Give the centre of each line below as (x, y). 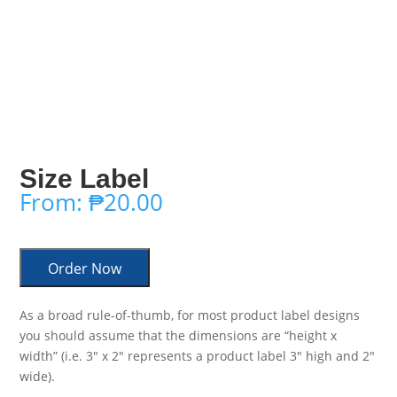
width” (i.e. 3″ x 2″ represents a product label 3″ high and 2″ (198, 356)
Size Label (85, 179)
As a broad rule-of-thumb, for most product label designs (190, 315)
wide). (38, 377)
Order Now (85, 269)
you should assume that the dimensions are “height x (179, 336)
